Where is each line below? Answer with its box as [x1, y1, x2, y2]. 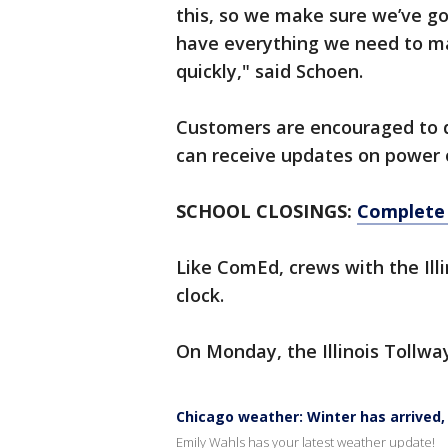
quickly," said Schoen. [176, 59, 363, 83]
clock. [176, 283, 224, 307]
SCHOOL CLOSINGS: [176, 199, 357, 223]
